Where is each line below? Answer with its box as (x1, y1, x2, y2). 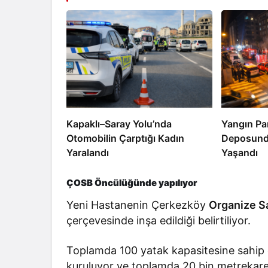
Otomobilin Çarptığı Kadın (66, 132, 184, 144)
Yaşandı (221, 146, 258, 159)
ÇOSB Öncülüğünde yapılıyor (66, 176, 197, 188)
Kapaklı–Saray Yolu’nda (66, 117, 172, 130)
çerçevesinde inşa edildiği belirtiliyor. (66, 214, 251, 227)
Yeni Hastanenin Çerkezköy (66, 198, 209, 211)
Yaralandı (66, 146, 109, 159)
